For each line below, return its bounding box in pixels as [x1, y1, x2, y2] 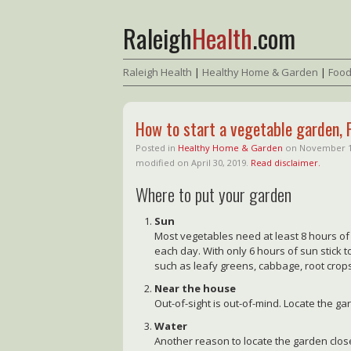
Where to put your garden [136, 180, 292, 208]
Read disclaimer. [251, 157, 321, 169]
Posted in [136, 142, 179, 154]
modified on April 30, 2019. [136, 157, 251, 169]
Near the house [154, 280, 237, 295]
